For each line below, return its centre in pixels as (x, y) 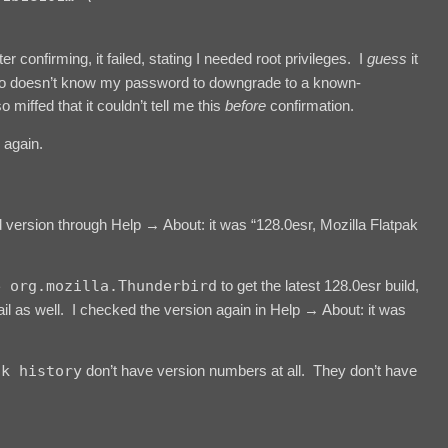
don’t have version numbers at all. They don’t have (249, 371)
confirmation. (310, 105)
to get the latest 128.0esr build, (318, 286)
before (245, 105)
